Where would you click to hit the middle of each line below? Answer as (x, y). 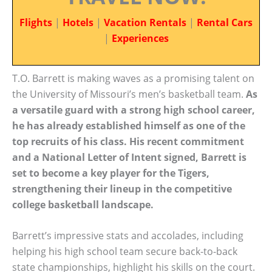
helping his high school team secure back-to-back (125, 252)
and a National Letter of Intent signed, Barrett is (129, 157)
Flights (36, 22)
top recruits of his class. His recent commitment (128, 141)
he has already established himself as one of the (129, 125)
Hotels (78, 22)
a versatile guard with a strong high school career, (134, 110)
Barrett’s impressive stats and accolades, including (128, 236)
